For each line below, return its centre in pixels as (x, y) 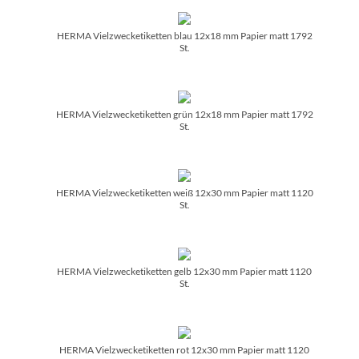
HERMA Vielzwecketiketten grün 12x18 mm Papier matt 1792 (184, 114)
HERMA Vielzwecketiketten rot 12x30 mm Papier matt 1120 (184, 349)
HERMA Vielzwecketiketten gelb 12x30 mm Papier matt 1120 (184, 271)
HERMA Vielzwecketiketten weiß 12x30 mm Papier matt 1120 (184, 192)
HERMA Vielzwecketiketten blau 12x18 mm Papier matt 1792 (184, 35)
